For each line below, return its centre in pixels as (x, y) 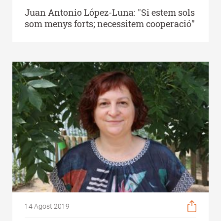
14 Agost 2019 (47, 206)
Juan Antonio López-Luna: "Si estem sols (110, 12)
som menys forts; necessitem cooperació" (110, 23)
